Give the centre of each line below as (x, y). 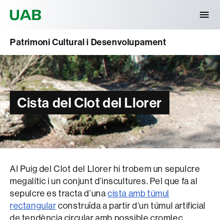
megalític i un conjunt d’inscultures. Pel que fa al (104, 181)
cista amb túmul (139, 193)
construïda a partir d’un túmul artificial (131, 206)
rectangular (33, 206)
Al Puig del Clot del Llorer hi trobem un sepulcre (105, 169)
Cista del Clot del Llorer (90, 102)
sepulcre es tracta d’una (59, 193)
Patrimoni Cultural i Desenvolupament (88, 42)
